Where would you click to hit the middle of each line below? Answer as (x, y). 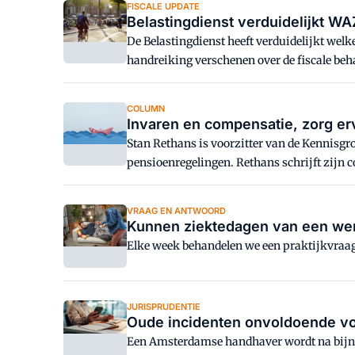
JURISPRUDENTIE (164, 307)
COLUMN (146, 109)
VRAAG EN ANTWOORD (176, 211)
